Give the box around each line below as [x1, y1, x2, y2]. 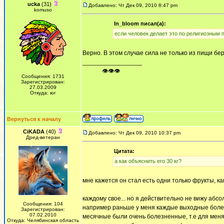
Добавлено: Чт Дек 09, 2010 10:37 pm [88, 130, 180, 135]
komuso [34, 7, 52, 12]
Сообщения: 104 [23, 201, 63, 206]
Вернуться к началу [7, 116, 61, 122]
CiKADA [23, 128, 44, 134]
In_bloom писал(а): [113, 20, 166, 26]
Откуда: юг [30, 90, 56, 95]
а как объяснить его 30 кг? [114, 158, 181, 164]
